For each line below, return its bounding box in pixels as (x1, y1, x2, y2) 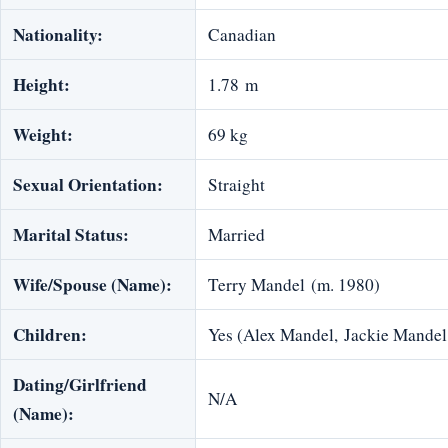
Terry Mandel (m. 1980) (208, 273, 380, 297)
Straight (208, 173, 265, 197)
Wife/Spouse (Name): (13, 272, 172, 298)
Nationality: (13, 22, 103, 48)
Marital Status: (13, 222, 129, 248)
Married (208, 223, 265, 247)
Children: (13, 322, 87, 348)
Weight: (13, 122, 73, 148)
